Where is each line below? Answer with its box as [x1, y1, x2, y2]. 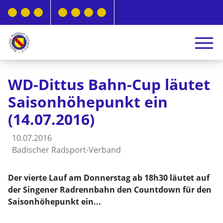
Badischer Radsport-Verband [12, 144, 121, 155]
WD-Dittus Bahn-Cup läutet [8, 74, 210, 95]
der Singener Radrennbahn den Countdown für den [8, 184, 212, 195]
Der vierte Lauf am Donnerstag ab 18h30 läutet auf [8, 172, 210, 183]
